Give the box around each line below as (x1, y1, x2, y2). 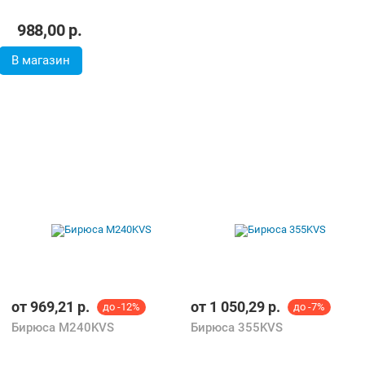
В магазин (11, 53, 70, 68)
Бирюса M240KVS (11, 319, 114, 335)
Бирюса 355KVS (191, 319, 283, 335)
